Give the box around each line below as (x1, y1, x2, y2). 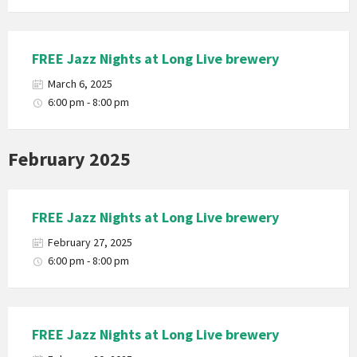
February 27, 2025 (48, 235, 132, 249)
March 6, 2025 (48, 76, 112, 91)
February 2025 (8, 147, 131, 171)
